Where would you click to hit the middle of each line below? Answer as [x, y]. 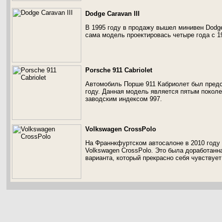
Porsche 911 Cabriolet [119, 70]
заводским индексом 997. [124, 99]
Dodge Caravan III [112, 14]
